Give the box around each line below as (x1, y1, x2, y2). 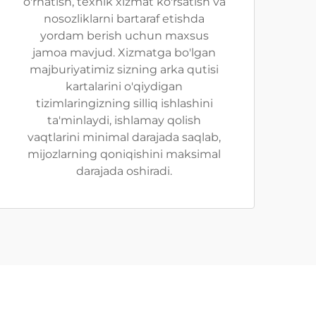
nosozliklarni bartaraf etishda (44, 12, 205, 25)
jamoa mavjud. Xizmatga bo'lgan (32, 46, 216, 59)
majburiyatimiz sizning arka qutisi (30, 63, 219, 76)
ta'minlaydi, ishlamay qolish (47, 114, 201, 127)
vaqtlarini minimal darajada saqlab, (28, 130, 221, 144)
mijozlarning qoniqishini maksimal (28, 147, 221, 161)
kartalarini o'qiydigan (66, 80, 183, 93)
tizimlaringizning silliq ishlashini (35, 97, 213, 110)
